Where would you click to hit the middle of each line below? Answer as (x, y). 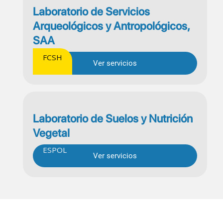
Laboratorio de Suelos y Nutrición (113, 118)
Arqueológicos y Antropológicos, (111, 26)
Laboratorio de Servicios (91, 11)
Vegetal (51, 133)
